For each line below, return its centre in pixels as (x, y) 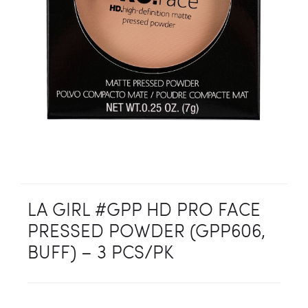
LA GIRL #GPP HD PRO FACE (144, 209)
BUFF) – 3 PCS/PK (101, 252)
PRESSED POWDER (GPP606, (146, 230)
